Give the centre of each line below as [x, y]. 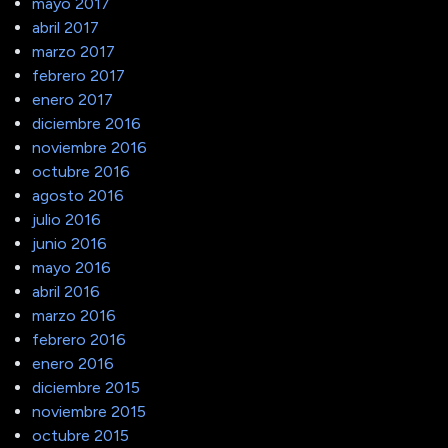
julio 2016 [66, 219]
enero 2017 [72, 99]
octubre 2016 [81, 171]
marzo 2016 [74, 315]
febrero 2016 [79, 339]
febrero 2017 [78, 75]
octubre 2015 [80, 435]
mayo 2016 [71, 267]
